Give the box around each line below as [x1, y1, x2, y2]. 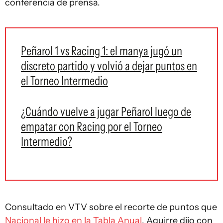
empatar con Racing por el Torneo [21, 119, 162, 134]
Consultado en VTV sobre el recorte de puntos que [5, 202, 217, 213]
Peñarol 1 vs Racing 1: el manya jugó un [21, 43, 182, 58]
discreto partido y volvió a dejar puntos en [21, 58, 197, 73]
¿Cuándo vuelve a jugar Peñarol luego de [21, 104, 191, 119]
